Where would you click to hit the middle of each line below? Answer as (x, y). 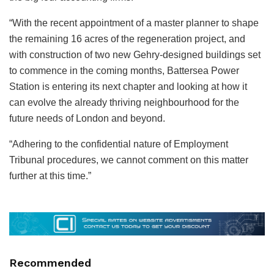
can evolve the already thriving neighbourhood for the (124, 102)
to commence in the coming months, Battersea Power (124, 70)
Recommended (50, 263)
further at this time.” (50, 176)
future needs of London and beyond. (87, 118)
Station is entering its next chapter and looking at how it (128, 86)
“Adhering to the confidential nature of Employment (119, 144)
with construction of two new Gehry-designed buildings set (135, 54)
